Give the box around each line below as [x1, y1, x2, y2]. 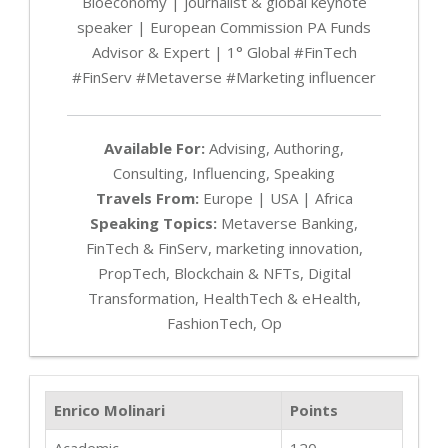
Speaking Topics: [90, 213, 217, 234]
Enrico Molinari [54, 400, 165, 421]
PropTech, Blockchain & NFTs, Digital [97, 263, 351, 284]
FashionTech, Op [166, 313, 282, 334]
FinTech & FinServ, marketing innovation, [85, 238, 363, 259]
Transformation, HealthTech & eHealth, [87, 288, 361, 309]
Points [290, 400, 338, 421]
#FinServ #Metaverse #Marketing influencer [72, 67, 376, 88]
